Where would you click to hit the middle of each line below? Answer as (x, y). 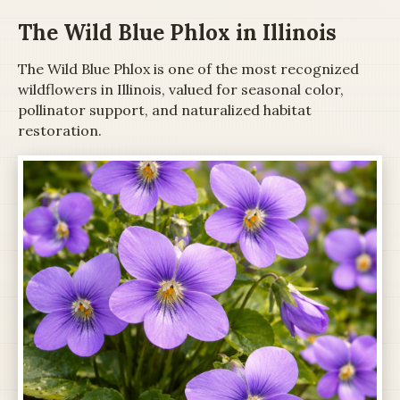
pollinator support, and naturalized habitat (165, 109)
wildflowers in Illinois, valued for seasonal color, (181, 89)
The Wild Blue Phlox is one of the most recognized (188, 68)
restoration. (60, 130)
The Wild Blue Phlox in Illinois (177, 32)
